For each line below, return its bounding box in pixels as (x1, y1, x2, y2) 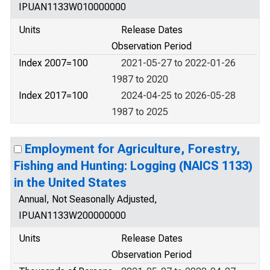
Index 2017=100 (19, 90, 88, 101)
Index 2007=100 (19, 57, 88, 69)
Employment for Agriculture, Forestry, (25, 142, 240, 156)
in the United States (14, 175, 127, 190)
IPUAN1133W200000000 (19, 210, 126, 221)
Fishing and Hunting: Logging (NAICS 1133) (14, 159, 253, 173)
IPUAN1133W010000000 (19, 1, 126, 13)
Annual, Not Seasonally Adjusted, (19, 193, 157, 205)
